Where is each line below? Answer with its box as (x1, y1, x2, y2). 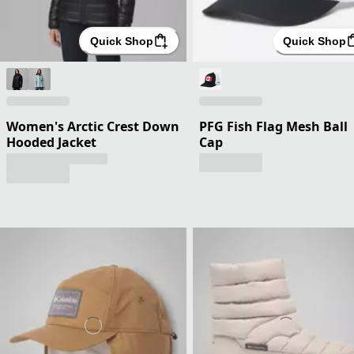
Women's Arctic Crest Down (6, 117, 179, 135)
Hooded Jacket (6, 133, 96, 151)
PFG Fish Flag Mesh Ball (199, 117, 348, 135)
